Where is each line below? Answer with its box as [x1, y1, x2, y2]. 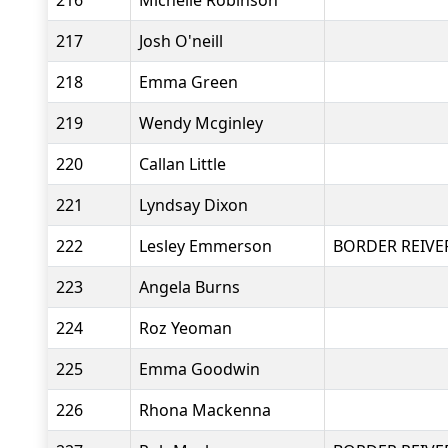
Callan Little [139, 153, 226, 175]
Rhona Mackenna [139, 399, 271, 421]
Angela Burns [139, 276, 240, 298]
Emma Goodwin [139, 358, 260, 380]
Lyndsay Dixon [139, 194, 248, 216]
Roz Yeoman [139, 317, 232, 339]
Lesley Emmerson [139, 235, 272, 257]
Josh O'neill [139, 30, 223, 52]
